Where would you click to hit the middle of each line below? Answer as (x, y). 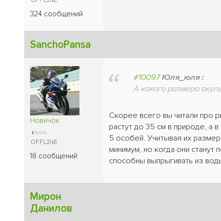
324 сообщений (56, 14)
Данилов (51, 208)
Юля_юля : (183, 78)
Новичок (45, 120)
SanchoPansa (60, 44)
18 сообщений (54, 156)
